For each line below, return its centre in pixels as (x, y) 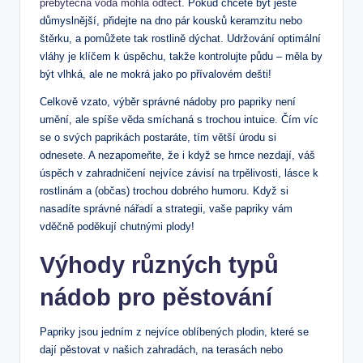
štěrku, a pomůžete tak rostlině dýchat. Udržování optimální (180, 39)
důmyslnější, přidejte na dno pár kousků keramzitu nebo (171, 21)
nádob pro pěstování (156, 298)
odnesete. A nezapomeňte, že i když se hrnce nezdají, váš (177, 156)
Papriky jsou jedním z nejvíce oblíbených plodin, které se (174, 332)
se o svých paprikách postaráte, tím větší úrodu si (158, 138)
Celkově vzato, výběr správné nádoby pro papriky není (168, 102)
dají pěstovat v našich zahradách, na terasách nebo (161, 350)
